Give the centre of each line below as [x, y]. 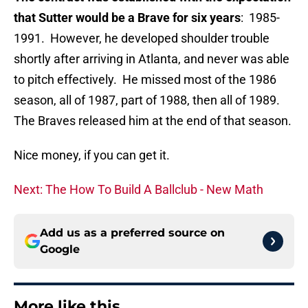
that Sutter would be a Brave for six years [127, 18]
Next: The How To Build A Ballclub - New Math [139, 190]
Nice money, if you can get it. [92, 155]
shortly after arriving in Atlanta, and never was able [152, 59]
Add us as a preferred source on [132, 233]
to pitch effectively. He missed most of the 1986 [145, 80]
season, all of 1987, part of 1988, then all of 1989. [148, 100]
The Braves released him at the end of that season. [153, 121]
